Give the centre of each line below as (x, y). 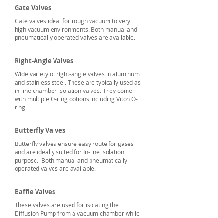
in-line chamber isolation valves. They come (73, 91)
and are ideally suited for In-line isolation (69, 152)
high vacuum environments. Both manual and (76, 29)
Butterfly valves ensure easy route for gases (74, 144)
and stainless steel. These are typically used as (78, 82)
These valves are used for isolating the (67, 205)
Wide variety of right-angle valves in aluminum (77, 74)
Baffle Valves (35, 192)
